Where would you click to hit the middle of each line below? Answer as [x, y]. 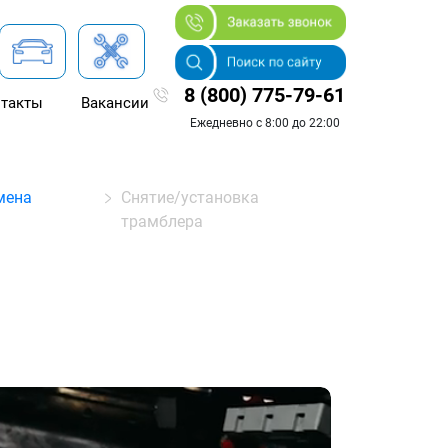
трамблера [161, 221]
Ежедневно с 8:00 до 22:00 [264, 122]
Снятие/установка [189, 197]
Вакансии [114, 103]
